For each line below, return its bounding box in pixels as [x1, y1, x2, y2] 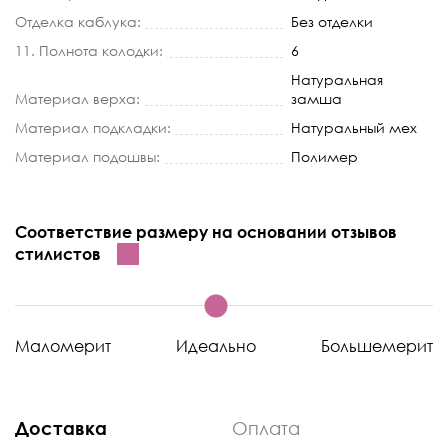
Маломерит [15, 335, 111, 356]
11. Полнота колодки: [15, 41, 163, 59]
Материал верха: [15, 89, 140, 107]
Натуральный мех [291, 118, 417, 136]
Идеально [176, 335, 256, 356]
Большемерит [321, 335, 433, 356]
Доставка [15, 416, 107, 439]
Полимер [291, 147, 358, 165]
